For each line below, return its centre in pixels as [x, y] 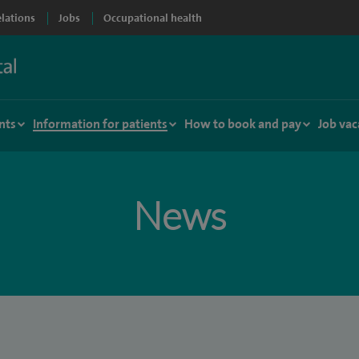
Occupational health [153, 18]
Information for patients [100, 124]
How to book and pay [243, 124]
